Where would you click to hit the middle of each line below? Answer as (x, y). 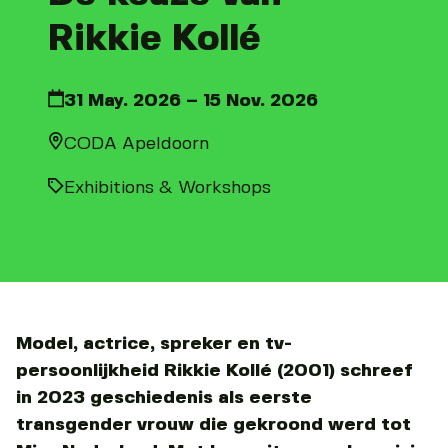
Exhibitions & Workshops (167, 187)
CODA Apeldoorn (136, 143)
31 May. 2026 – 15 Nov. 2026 (191, 100)
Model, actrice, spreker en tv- (154, 343)
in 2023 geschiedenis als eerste (164, 397)
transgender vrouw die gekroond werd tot (213, 424)
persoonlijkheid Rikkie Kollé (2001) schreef (214, 370)
